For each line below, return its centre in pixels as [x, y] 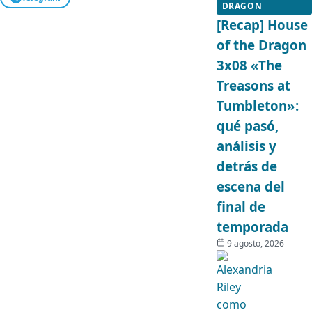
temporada [252, 227]
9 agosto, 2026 [255, 243]
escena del [250, 186]
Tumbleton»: [257, 106]
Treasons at [253, 85]
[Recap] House [262, 25]
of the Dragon [261, 45]
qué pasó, [247, 126]
